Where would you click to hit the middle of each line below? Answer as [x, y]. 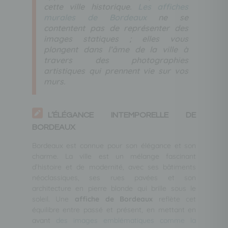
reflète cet [175, 199]
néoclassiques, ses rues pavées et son [114, 177]
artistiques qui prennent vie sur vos [116, 70]
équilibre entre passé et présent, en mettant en [114, 209]
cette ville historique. [91, 6]
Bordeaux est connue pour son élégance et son [114, 145]
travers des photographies [116, 60]
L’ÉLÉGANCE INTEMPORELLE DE [122, 115]
